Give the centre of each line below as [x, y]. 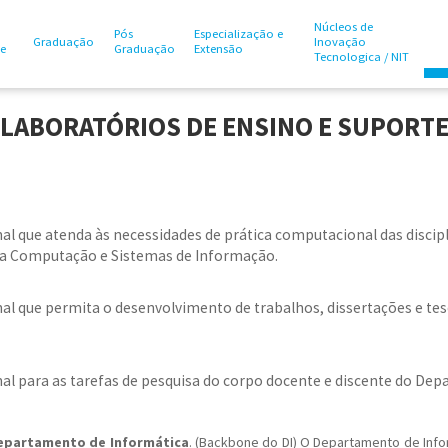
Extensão [218, 48]
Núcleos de [343, 26]
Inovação [340, 41]
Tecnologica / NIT [361, 56]
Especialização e [238, 33]
